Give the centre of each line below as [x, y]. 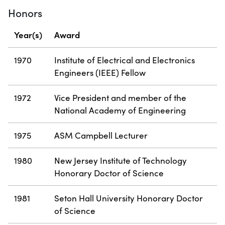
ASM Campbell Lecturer [101, 136]
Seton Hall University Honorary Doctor [129, 198]
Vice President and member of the [120, 98]
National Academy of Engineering [120, 110]
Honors [25, 13]
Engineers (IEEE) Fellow [100, 73]
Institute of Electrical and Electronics [125, 60]
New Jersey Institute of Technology [121, 161]
